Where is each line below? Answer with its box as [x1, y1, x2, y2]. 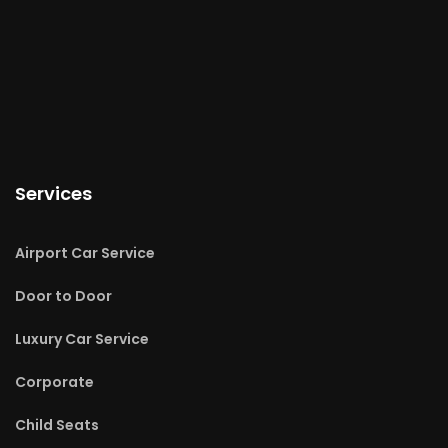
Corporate [15, 371, 94, 392]
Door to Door [15, 285, 112, 306]
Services [15, 180, 92, 206]
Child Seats [15, 414, 99, 435]
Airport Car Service [15, 242, 155, 263]
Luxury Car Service [15, 328, 149, 349]
